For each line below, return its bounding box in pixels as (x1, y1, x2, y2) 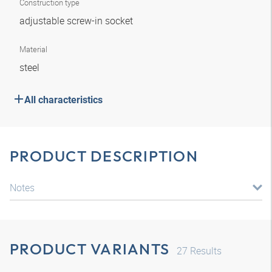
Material (19, 44, 47, 55)
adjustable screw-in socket (19, 14, 135, 27)
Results (188, 244, 222, 257)
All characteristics (24, 94, 103, 106)
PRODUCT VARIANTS (10, 239, 169, 259)
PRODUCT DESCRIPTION (10, 146, 198, 166)
